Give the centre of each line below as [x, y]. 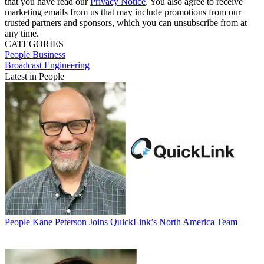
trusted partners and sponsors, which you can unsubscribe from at [126, 22]
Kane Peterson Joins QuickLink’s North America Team [135, 222]
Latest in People [34, 76]
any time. [22, 33]
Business [49, 54]
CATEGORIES [34, 44]
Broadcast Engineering [47, 65]
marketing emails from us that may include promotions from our [123, 12]
